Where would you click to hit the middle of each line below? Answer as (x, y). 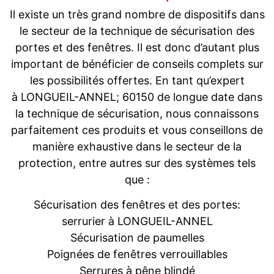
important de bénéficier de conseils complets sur (137, 64)
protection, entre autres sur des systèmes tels (137, 163)
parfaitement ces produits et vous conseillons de (137, 130)
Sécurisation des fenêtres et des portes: (137, 205)
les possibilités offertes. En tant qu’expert (137, 81)
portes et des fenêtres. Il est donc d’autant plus (137, 48)
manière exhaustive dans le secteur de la (137, 147)
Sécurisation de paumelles (137, 238)
